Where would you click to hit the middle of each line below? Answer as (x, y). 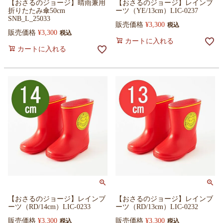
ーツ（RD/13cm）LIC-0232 (157, 207)
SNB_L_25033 (29, 19)
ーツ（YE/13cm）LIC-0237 (157, 11)
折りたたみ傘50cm (37, 11)
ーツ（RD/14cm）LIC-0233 (49, 207)
